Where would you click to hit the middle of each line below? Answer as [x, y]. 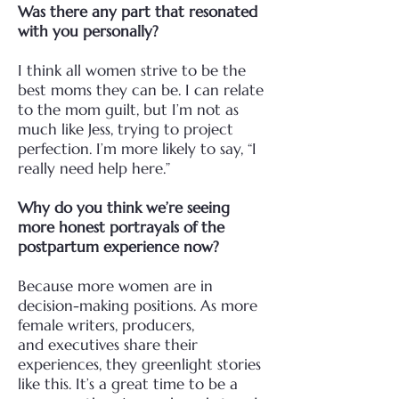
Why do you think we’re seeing [124, 208]
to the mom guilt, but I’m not [122, 110]
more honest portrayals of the [121, 227]
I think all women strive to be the [132, 70]
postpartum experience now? [118, 247]
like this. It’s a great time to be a [128, 384]
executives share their [123, 345]
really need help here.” [94, 168]
